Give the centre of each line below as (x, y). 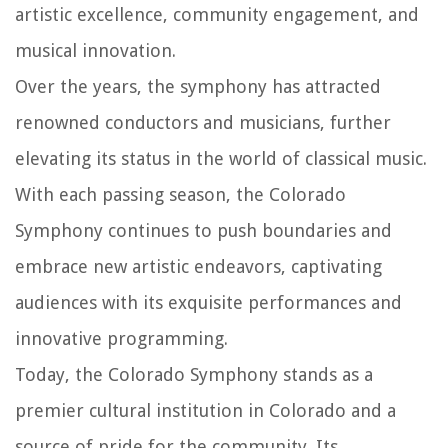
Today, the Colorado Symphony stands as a (194, 374)
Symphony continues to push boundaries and (203, 230)
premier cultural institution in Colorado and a (205, 410)
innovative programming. (121, 338)
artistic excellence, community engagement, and (217, 14)
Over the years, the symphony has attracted (198, 86)
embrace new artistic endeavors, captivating (198, 266)
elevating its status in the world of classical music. (221, 158)
